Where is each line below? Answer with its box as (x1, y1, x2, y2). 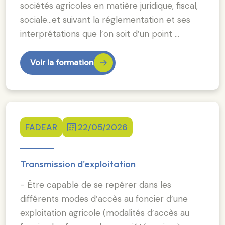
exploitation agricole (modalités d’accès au (20, 207, 189, 218)
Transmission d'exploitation (20, 158, 136, 170)
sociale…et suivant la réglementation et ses (20, 14, 190, 25)
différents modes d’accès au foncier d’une (20, 193, 188, 204)
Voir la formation (30, 57, 94, 68)
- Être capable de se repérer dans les (20, 179, 171, 190)
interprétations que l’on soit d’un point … (20, 28, 179, 39)
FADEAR (25, 121, 57, 133)
